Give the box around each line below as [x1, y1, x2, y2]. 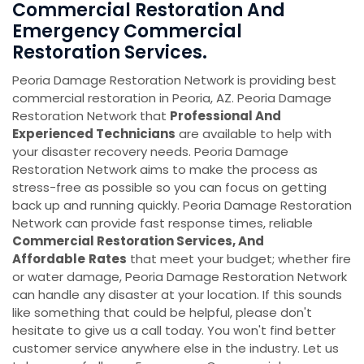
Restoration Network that [12, 107, 170, 124]
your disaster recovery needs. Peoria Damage [12, 143, 288, 160]
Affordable [12, 250, 85, 267]
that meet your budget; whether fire [127, 250, 351, 267]
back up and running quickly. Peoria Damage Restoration [12, 197, 352, 214]
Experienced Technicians [12, 125, 175, 142]
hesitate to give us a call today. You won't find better [12, 322, 336, 339]
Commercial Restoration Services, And [12, 232, 264, 249]
